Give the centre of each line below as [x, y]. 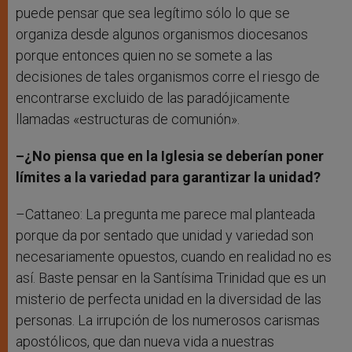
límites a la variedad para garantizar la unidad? [168, 178]
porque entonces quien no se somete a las [144, 56]
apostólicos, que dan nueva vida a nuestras [145, 342]
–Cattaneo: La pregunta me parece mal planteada [165, 214]
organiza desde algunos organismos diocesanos [162, 35]
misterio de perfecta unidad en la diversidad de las [169, 299]
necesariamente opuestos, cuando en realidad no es [174, 257]
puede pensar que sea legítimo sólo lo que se [153, 13]
